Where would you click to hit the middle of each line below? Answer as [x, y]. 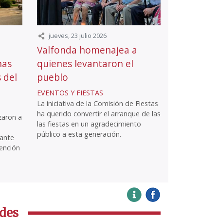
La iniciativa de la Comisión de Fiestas [98, 104]
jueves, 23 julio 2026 [78, 36]
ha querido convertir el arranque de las [99, 114]
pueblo [53, 77]
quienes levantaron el [85, 64]
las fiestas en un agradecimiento [89, 124]
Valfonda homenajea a [87, 50]
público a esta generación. [79, 134]
